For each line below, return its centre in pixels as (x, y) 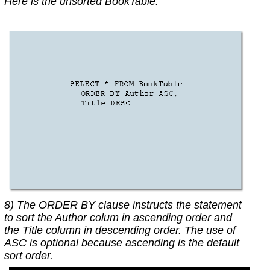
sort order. (28, 256)
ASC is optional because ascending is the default (121, 243)
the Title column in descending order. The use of (120, 231)
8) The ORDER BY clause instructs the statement (123, 205)
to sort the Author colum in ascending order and (118, 218)
